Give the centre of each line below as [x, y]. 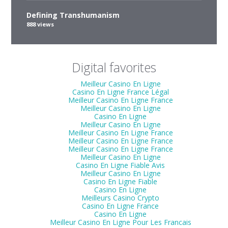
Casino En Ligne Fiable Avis [120, 165]
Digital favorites [114, 67]
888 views [40, 24]
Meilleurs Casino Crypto [120, 198]
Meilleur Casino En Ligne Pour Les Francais [120, 222]
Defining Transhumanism [73, 15]
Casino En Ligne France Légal [120, 92]
